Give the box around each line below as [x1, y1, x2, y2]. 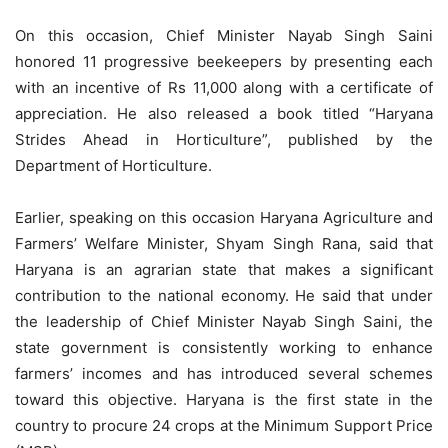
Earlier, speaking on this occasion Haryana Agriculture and [15, 207, 433, 227]
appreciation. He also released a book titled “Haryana [15, 103, 433, 123]
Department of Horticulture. [15, 155, 212, 175]
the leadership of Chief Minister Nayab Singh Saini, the [15, 311, 433, 331]
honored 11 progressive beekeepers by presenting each [15, 51, 433, 71]
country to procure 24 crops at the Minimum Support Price [15, 415, 433, 435]
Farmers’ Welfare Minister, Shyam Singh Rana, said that [15, 233, 433, 253]
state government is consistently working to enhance [15, 337, 433, 357]
